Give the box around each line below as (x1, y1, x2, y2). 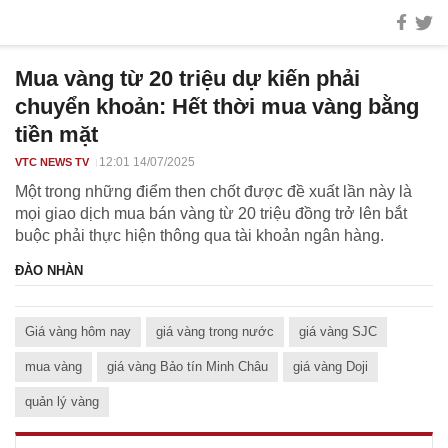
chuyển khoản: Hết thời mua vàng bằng (15, 94, 419, 119)
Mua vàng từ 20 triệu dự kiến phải (15, 66, 360, 91)
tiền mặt (15, 122, 98, 147)
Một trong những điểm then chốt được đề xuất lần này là (15, 183, 412, 200)
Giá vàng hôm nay (25, 324, 131, 339)
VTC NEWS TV (15, 156, 89, 168)
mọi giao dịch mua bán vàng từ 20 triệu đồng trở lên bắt (15, 205, 407, 222)
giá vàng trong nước (156, 324, 274, 339)
